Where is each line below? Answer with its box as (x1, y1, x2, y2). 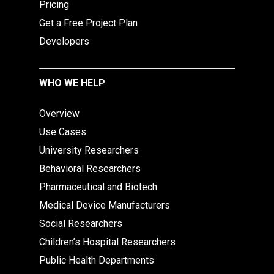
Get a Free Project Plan (39, 17, 138, 29)
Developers (39, 35, 89, 47)
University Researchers (39, 144, 139, 156)
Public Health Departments (39, 254, 154, 266)
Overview (39, 108, 80, 119)
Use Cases (39, 126, 86, 138)
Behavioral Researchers (39, 163, 141, 174)
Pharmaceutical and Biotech (39, 181, 157, 193)
